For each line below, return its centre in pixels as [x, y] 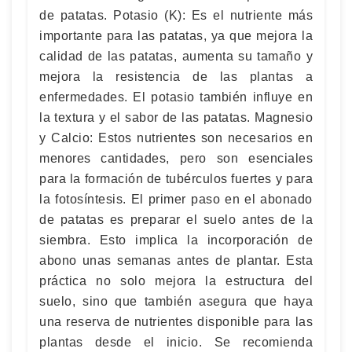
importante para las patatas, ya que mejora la [176, 36]
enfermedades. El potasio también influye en [176, 97]
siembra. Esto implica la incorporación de [176, 240]
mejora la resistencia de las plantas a [176, 77]
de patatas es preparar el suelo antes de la [176, 220]
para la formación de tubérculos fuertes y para [176, 179]
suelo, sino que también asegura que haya [176, 301]
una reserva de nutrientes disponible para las [176, 322]
